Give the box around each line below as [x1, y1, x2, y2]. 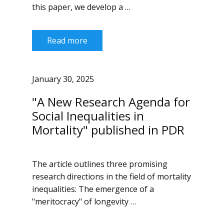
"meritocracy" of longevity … [32, 196, 136, 207]
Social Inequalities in [32, 107, 144, 124]
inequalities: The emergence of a [32, 183, 154, 194]
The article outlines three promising [32, 158, 167, 169]
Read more [47, 35, 87, 46]
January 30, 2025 [32, 73, 94, 85]
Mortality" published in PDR [32, 121, 184, 138]
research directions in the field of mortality [32, 171, 191, 182]
